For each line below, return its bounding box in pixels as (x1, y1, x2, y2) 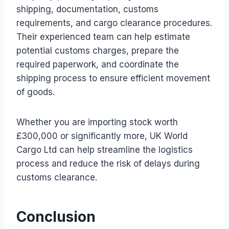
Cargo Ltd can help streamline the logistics (16, 144, 193, 155)
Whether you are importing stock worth (16, 117, 178, 127)
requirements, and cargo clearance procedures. (16, 17, 212, 28)
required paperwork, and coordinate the (16, 59, 179, 70)
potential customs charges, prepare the (16, 45, 179, 56)
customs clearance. (16, 172, 97, 182)
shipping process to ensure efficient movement (16, 73, 210, 83)
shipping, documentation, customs (16, 4, 158, 14)
